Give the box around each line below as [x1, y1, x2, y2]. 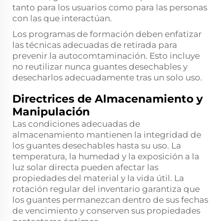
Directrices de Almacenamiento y [12, 92, 203, 106]
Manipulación [12, 105, 90, 119]
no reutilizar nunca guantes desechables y [12, 62, 187, 72]
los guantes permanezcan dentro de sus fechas [12, 195, 208, 205]
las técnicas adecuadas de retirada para [12, 40, 177, 50]
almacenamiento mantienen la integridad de [12, 130, 201, 140]
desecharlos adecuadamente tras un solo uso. [12, 73, 202, 83]
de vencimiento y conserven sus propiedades [12, 206, 200, 216]
